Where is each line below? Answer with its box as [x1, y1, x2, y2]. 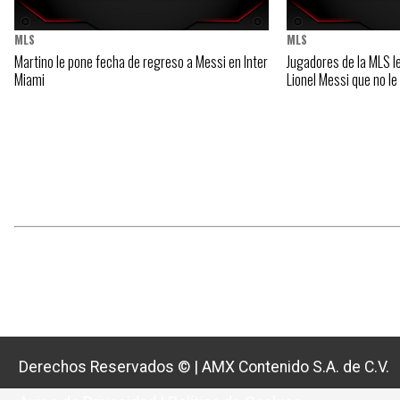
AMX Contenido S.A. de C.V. [202, 358, 389, 377]
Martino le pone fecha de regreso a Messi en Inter [14, 51, 268, 73]
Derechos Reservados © [19, 358, 194, 377]
